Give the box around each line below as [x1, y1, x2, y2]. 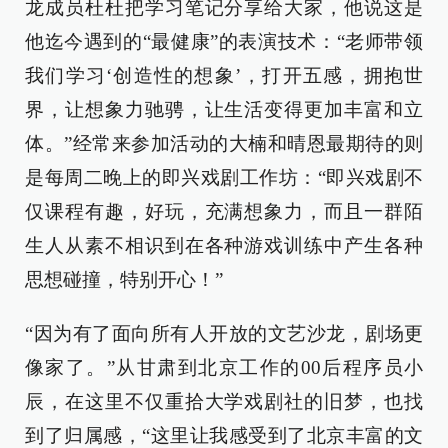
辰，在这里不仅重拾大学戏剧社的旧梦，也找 [25, 391, 423, 413]
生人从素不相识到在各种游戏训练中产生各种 [25, 235, 423, 257]
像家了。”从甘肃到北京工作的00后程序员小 [25, 357, 423, 379]
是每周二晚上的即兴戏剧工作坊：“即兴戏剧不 [25, 167, 423, 189]
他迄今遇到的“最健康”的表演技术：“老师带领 [25, 31, 423, 53]
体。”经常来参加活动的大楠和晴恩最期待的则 [25, 133, 423, 155]
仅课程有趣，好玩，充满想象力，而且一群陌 [25, 201, 423, 223]
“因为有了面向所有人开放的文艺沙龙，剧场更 [25, 323, 423, 345]
